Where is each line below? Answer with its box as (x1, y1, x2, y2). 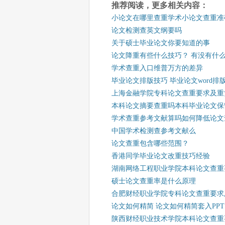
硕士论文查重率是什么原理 (111, 177, 196, 185)
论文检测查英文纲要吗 (111, 27, 182, 34)
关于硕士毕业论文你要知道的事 (111, 39, 210, 47)
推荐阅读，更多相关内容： (111, 1, 208, 10)
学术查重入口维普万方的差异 (111, 64, 203, 72)
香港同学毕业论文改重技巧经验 (111, 152, 210, 160)
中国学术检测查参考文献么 (111, 127, 196, 135)
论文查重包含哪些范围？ (111, 140, 189, 147)
